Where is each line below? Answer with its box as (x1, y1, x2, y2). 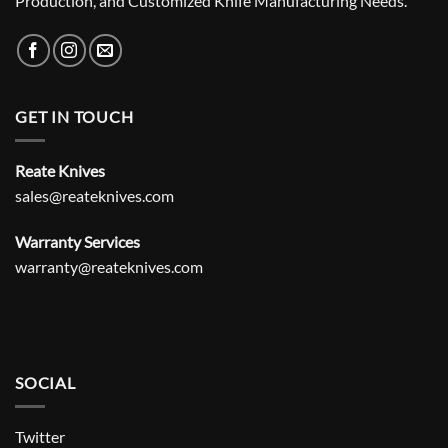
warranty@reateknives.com (15, 257, 203, 277)
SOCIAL (15, 372, 76, 392)
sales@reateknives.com (15, 186, 174, 206)
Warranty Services (15, 232, 140, 252)
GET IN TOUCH (15, 106, 134, 126)
